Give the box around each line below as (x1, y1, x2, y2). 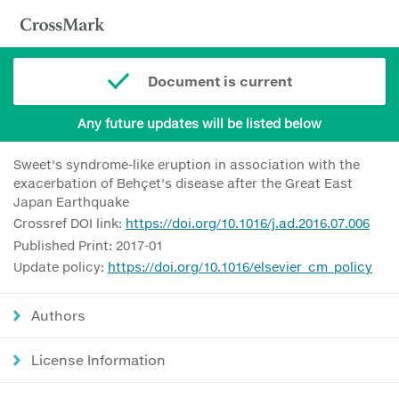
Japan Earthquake (13, 193, 129, 209)
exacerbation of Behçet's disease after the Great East (13, 175, 353, 191)
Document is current (147, 73, 292, 89)
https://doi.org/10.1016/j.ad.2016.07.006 (126, 216, 370, 232)
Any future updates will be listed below (77, 115, 322, 131)
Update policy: (13, 259, 108, 275)
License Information (31, 352, 166, 369)
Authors (31, 307, 85, 324)
